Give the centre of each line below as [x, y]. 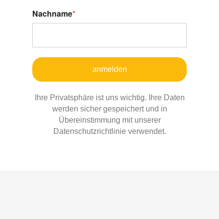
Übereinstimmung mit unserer [109, 120]
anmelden [109, 69]
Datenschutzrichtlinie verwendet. [109, 131]
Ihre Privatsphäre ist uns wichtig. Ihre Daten [109, 97]
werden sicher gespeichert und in [109, 109]
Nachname [52, 13]
